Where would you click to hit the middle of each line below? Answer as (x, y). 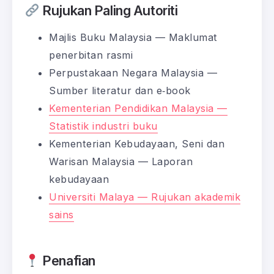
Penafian (67, 261)
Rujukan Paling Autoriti (109, 11)
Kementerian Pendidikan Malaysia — (138, 109)
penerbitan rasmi (91, 55)
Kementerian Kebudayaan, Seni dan (137, 144)
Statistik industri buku (103, 126)
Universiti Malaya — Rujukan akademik (145, 197)
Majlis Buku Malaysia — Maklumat (133, 38)
